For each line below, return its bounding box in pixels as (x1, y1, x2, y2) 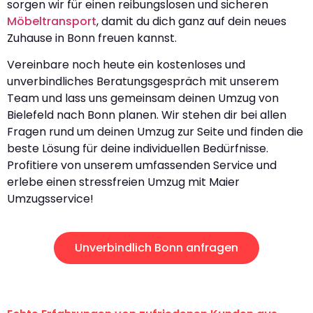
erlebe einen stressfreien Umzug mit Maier (7, 174, 240, 191)
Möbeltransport (7, 13, 96, 29)
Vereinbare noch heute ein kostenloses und (7, 57, 245, 73)
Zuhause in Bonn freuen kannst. (7, 29, 177, 46)
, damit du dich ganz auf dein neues (96, 13, 286, 29)
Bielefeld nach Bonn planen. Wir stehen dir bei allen (7, 107, 286, 124)
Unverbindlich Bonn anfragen (75, 239, 238, 256)
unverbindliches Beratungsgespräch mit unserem (7, 73, 279, 90)
